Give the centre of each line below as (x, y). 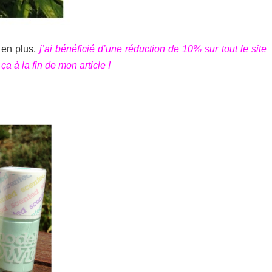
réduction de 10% (163, 49)
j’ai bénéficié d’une (82, 49)
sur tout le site (234, 49)
